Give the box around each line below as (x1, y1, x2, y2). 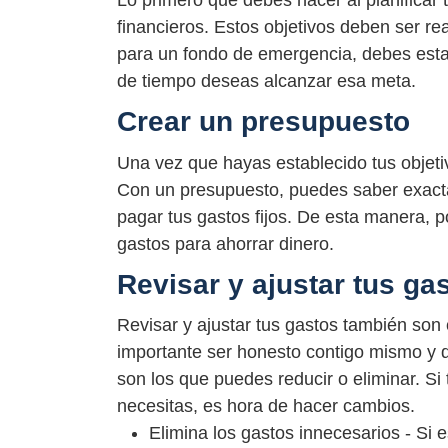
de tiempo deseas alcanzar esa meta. (117, 71, 416, 92)
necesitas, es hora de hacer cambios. (117, 395, 415, 416)
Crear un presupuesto (117, 106, 410, 138)
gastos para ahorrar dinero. (117, 233, 334, 254)
